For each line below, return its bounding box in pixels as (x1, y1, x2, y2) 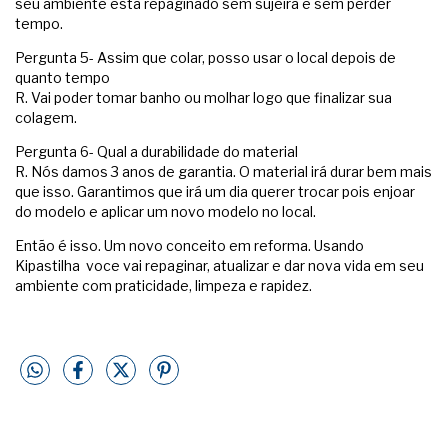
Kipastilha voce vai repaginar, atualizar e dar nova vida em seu (15, 256, 424, 274)
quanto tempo (15, 68, 110, 86)
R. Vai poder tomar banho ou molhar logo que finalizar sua (15, 88, 392, 106)
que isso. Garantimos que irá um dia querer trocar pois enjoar (15, 182, 415, 200)
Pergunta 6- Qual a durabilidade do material (15, 142, 298, 160)
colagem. (15, 108, 80, 126)
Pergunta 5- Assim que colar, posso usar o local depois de (15, 48, 396, 66)
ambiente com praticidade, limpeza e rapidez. (15, 276, 315, 294)
